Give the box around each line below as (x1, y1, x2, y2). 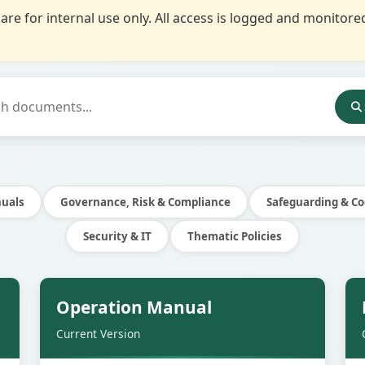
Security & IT (83, 229, 152, 244)
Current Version (56, 326, 140, 341)
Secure (276, 291, 309, 306)
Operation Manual (56, 296, 212, 319)
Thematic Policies (187, 229, 282, 244)
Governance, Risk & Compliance (59, 195, 231, 209)
